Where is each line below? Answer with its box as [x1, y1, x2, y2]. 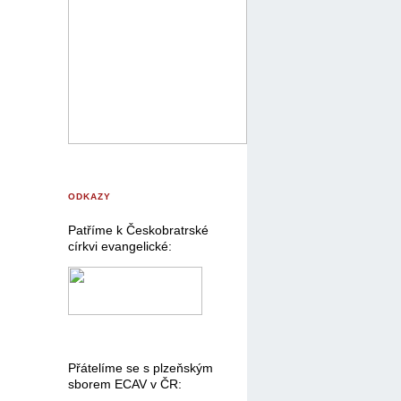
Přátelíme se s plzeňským [68, 361, 213, 376]
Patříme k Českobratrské [68, 223, 209, 238]
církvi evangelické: [68, 239, 172, 254]
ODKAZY [68, 191, 111, 201]
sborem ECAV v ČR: [68, 377, 182, 392]
